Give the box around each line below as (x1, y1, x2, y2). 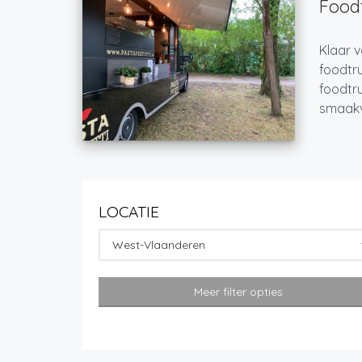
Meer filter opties (194, 284, 284, 300)
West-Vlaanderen (112, 238, 205, 253)
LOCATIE (99, 202, 159, 222)
